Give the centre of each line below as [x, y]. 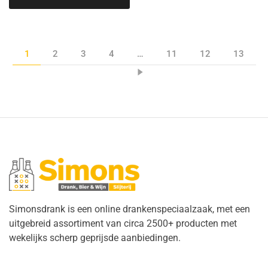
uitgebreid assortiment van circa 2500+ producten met [123, 224]
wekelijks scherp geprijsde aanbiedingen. [95, 238]
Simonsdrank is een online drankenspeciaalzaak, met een [130, 209]
